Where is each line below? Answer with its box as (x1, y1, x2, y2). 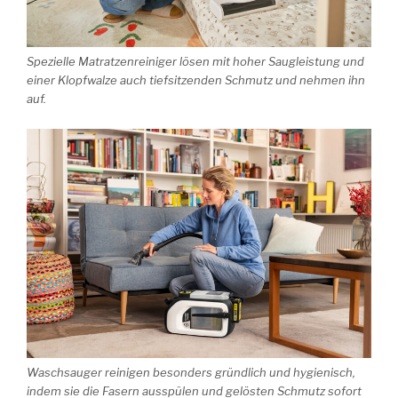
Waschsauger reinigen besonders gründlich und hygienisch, (27, 365, 355, 380)
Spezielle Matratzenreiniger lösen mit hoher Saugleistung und (27, 54, 364, 69)
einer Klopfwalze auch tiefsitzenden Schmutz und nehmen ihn (27, 73, 365, 88)
